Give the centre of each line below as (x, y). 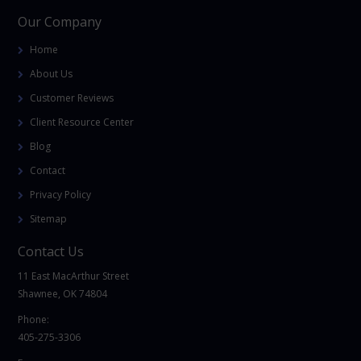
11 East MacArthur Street (74, 276)
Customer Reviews (72, 98)
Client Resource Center (82, 122)
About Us (52, 74)
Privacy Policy (61, 195)
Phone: (34, 320)
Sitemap (49, 219)
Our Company (60, 22)
